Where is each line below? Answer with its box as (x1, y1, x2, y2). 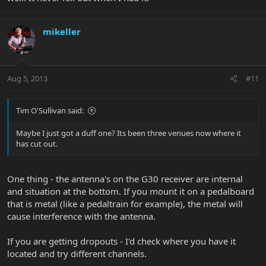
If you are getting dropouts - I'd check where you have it (7, 235, 236, 247)
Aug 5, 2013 (7, 73, 47, 84)
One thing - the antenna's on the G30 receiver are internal (7, 172, 243, 185)
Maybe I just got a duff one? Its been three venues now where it (16, 128, 241, 139)
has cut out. (16, 138, 58, 150)
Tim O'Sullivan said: (16, 105, 84, 116)
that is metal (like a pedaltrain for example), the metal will (7, 197, 243, 210)
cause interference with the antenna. (7, 210, 156, 222)
